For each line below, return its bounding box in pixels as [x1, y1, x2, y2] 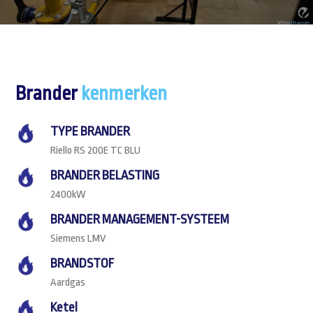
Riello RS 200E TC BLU [50, 144, 141, 156]
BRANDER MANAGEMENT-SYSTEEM [50, 212, 230, 226]
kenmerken [81, 83, 168, 105]
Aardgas [50, 276, 86, 289]
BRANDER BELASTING [50, 168, 160, 182]
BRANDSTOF [50, 256, 115, 270]
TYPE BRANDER [50, 124, 131, 138]
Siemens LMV [50, 232, 107, 245]
